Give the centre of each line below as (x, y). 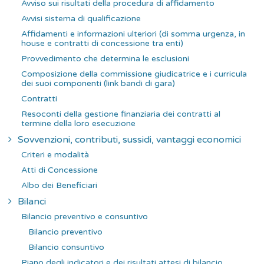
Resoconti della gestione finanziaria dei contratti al (121, 114)
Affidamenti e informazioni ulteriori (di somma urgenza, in (133, 34)
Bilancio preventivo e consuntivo (85, 216)
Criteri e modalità (55, 154)
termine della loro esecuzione (78, 123)
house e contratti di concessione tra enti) (102, 43)
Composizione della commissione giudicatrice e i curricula (134, 74)
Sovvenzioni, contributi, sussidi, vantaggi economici (129, 139)
